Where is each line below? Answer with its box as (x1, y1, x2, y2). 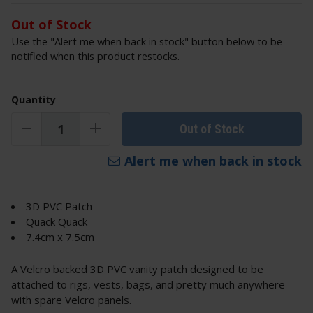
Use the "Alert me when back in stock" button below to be (11, 34, 282, 49)
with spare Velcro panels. (11, 293, 134, 307)
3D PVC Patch (26, 199, 92, 214)
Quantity (11, 93, 56, 107)
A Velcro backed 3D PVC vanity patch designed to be (11, 262, 263, 277)
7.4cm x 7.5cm (26, 230, 94, 245)
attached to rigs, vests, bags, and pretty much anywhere (11, 277, 285, 292)
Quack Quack (26, 214, 87, 229)
